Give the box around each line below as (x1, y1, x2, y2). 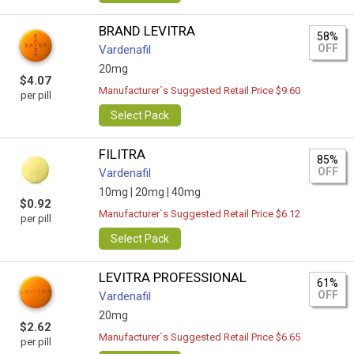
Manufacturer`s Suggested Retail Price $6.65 (99, 331, 301, 343)
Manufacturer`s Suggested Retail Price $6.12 (99, 208, 301, 220)
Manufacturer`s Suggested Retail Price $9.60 (99, 85, 301, 96)
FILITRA (99, 146, 146, 162)
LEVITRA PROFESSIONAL (99, 269, 247, 285)
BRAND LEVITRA (99, 23, 196, 39)
